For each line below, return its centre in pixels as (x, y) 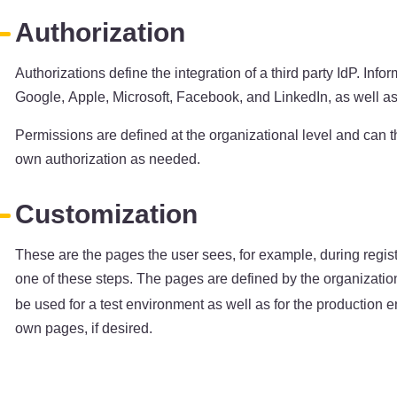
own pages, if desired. (84, 328)
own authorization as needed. (108, 159)
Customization (106, 214)
